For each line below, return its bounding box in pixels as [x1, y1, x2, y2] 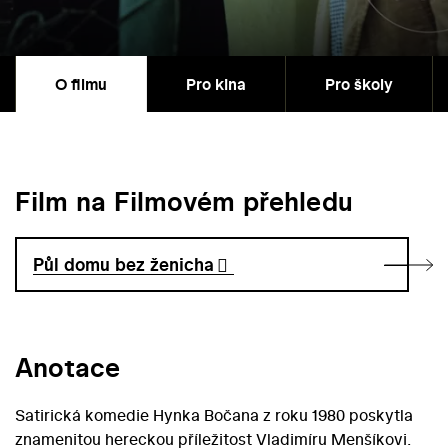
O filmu [55, 73, 107, 96]
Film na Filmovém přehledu [15, 183, 353, 221]
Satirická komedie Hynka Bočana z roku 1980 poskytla [15, 404, 413, 427]
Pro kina [186, 73, 246, 96]
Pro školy [325, 73, 393, 96]
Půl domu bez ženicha [33, 252, 215, 278]
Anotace [15, 349, 120, 387]
